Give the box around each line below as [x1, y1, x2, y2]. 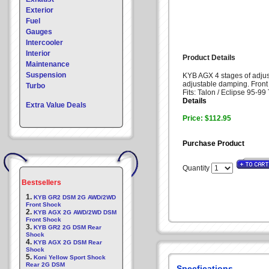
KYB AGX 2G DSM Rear [34, 239, 102, 246]
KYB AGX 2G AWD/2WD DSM [34, 209, 116, 216]
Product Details [183, 53, 235, 62]
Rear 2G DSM [26, 261, 65, 268]
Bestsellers [22, 178, 61, 187]
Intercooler [26, 38, 63, 47]
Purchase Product [183, 139, 244, 148]
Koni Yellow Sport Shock [34, 254, 106, 261]
